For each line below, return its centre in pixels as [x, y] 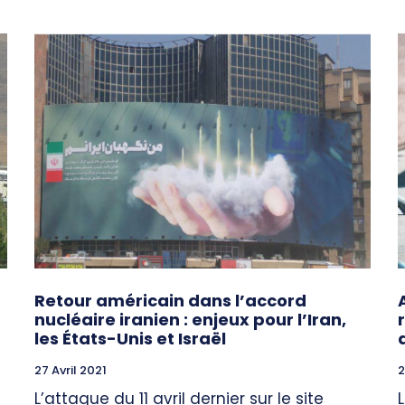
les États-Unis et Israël [130, 339]
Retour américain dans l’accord [170, 301]
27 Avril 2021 [71, 371]
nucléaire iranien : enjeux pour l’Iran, [190, 320]
